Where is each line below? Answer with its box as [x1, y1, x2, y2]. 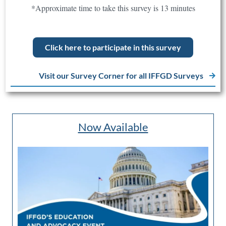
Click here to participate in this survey [45, 42, 181, 52]
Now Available [78, 120, 148, 134]
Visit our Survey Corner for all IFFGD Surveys [39, 71, 203, 81]
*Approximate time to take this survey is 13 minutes [31, 3, 195, 14]
